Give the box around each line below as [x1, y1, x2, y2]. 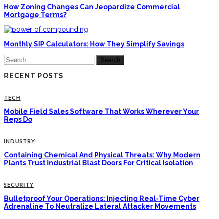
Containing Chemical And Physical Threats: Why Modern [4, 151, 200, 159]
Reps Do [4, 115, 32, 123]
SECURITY [4, 181, 34, 188]
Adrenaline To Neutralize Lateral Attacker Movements [4, 202, 196, 210]
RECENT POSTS [4, 71, 64, 80]
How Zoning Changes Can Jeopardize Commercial [4, 2, 180, 11]
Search [3, 54, 25, 62]
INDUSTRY [4, 138, 35, 144]
